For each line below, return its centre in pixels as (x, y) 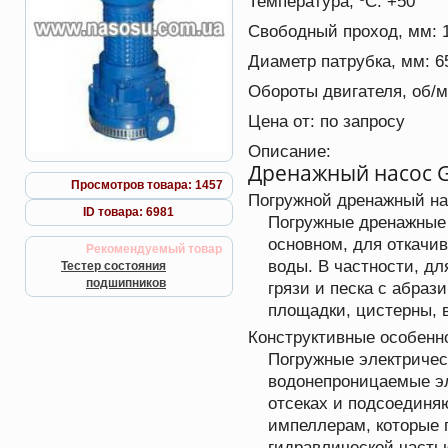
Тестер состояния (113, 266)
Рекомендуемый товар (154, 249)
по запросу (362, 121)
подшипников (126, 283)
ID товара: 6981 (129, 212)
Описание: (289, 151)
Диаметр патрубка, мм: (341, 61)
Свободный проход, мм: (345, 31)
